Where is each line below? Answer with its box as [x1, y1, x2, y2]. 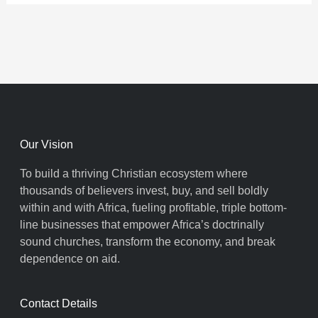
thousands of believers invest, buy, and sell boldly [20, 184, 268, 197]
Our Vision [20, 138, 73, 150]
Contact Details [20, 297, 97, 309]
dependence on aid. [20, 252, 120, 265]
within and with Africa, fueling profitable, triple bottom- [20, 201, 287, 214]
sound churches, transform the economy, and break [20, 235, 275, 248]
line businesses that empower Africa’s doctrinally [20, 218, 264, 231]
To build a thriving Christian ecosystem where [20, 167, 248, 180]
